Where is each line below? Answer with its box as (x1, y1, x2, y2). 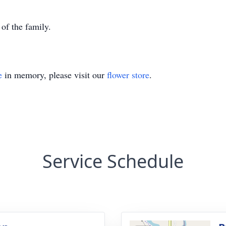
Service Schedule (42, 149, 184, 174)
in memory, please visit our (2, 69, 107, 81)
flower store (107, 69, 149, 81)
